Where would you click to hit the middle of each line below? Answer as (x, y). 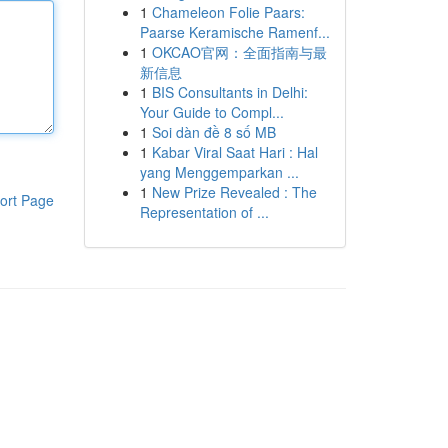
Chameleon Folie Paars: (228, 12)
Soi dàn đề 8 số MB (213, 132)
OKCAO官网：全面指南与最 (239, 52)
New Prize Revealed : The (234, 192)
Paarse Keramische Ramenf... (234, 32)
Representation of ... (204, 212)
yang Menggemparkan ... (219, 172)
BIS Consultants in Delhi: (229, 92)
